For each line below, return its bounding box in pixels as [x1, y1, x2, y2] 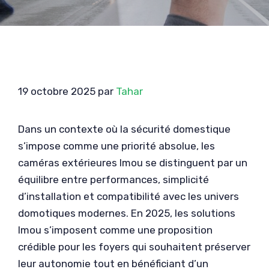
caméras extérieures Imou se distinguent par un [18, 157, 247, 169]
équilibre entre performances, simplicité [18, 174, 209, 186]
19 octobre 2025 [18, 85, 95, 97]
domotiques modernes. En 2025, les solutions [18, 207, 235, 219]
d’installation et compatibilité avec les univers [18, 190, 239, 202]
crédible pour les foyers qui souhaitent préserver [18, 241, 250, 253]
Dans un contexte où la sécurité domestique [18, 123, 231, 135]
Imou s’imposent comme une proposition [18, 224, 213, 236]
